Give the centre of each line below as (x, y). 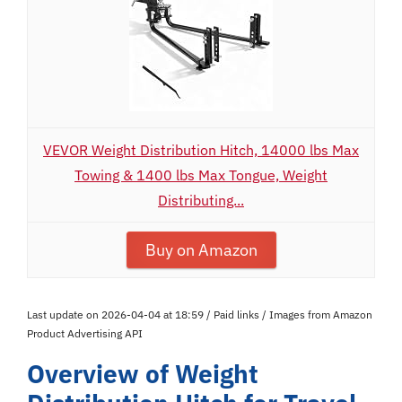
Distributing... (201, 200)
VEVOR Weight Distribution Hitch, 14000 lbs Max (201, 150)
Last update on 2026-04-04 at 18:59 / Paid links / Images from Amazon (200, 315)
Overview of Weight (143, 374)
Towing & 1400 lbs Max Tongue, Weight (201, 175)
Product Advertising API (85, 333)
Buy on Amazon (201, 250)
